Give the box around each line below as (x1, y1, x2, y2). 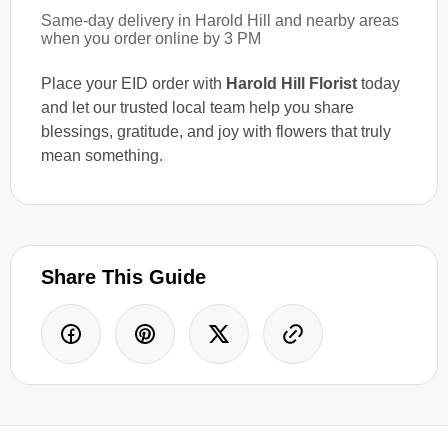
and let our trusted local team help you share (41, 98, 354, 116)
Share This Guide (41, 265, 206, 288)
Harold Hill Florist (226, 74, 357, 92)
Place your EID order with (41, 74, 226, 92)
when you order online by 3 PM (41, 29, 261, 47)
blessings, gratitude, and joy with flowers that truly (41, 122, 391, 140)
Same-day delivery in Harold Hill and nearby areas (41, 11, 399, 29)
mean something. (41, 146, 163, 164)
